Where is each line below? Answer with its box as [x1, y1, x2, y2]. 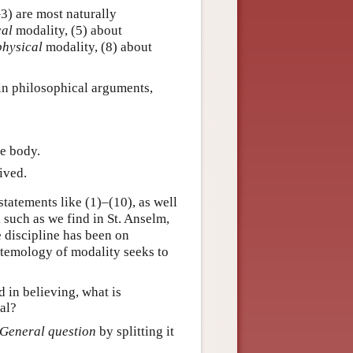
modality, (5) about [13, 23, 122, 39]
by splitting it [96, 323, 174, 339]
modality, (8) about [43, 39, 152, 55]
